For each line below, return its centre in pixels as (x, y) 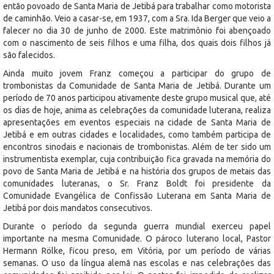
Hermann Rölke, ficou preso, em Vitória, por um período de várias (137, 250)
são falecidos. (29, 55)
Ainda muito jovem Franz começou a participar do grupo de (137, 73)
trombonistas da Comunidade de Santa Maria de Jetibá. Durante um (137, 85)
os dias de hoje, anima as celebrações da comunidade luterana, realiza (137, 110)
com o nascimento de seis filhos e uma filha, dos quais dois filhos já (137, 43)
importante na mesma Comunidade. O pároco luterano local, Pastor (137, 238)
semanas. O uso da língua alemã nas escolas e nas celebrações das (137, 263)
